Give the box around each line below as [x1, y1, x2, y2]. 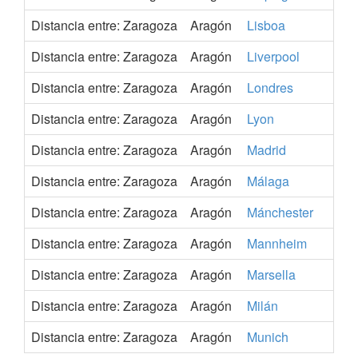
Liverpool [247, 47, 300, 66]
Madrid [247, 141, 286, 159]
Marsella [247, 265, 296, 284]
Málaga [247, 172, 289, 190]
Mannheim [247, 234, 307, 253]
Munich [247, 328, 288, 346]
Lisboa [247, 16, 285, 34]
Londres [247, 78, 293, 97]
